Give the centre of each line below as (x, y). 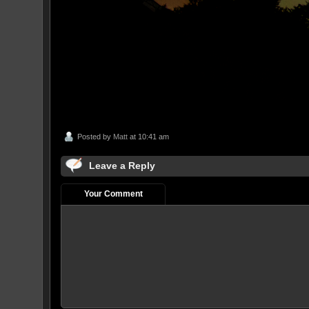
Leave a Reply (122, 165)
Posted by (95, 136)
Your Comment (113, 193)
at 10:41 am (148, 136)
